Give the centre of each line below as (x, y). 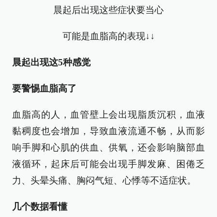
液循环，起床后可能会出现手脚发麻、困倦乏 (108, 164)
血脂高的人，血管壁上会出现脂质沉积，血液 (108, 115)
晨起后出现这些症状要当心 (108, 10)
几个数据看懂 (40, 207)
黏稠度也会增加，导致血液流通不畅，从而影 (108, 131)
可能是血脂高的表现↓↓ (108, 36)
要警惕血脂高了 (44, 88)
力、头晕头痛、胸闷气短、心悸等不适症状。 (104, 180)
